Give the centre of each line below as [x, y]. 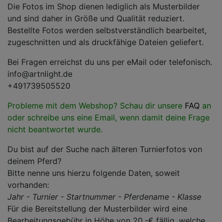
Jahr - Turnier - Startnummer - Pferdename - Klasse [104, 197]
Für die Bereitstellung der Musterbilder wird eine [97, 209]
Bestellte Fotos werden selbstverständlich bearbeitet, [107, 30]
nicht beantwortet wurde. [55, 130]
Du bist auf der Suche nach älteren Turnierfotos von [105, 149]
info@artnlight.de [40, 74]
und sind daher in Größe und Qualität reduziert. [96, 19]
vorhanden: [28, 185]
